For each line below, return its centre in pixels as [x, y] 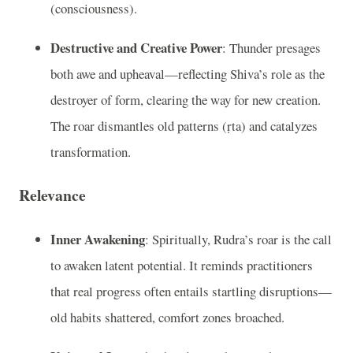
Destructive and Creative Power [136, 47]
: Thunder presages [271, 47]
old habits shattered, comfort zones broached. [167, 317]
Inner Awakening [98, 239]
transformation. [91, 151]
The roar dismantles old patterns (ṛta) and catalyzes [184, 125]
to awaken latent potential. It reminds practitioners [182, 265]
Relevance [52, 195]
